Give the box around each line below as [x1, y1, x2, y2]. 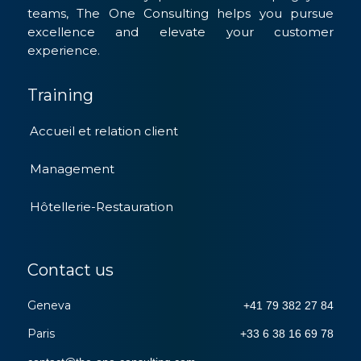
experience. [27, 43, 100, 59]
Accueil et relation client [29, 123, 178, 139]
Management [29, 161, 114, 177]
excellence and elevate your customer [27, 24, 334, 40]
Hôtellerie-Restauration [29, 199, 173, 215]
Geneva [27, 297, 71, 313]
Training [27, 85, 93, 106]
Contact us [27, 260, 114, 280]
